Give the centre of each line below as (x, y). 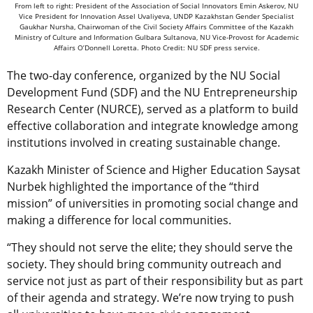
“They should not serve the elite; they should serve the (150, 247)
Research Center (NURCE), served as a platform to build (153, 109)
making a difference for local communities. (119, 220)
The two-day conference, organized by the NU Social (144, 75)
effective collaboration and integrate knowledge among (153, 125)
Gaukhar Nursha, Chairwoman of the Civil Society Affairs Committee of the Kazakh (156, 26)
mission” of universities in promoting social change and (153, 203)
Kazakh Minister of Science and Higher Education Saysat (154, 169)
